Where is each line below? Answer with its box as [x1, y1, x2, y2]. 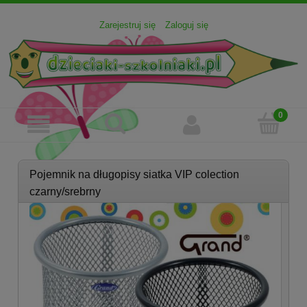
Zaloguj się [164, 20, 208, 31]
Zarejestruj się [99, 20, 156, 31]
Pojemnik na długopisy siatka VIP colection [29, 169, 239, 181]
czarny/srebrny [29, 186, 101, 198]
